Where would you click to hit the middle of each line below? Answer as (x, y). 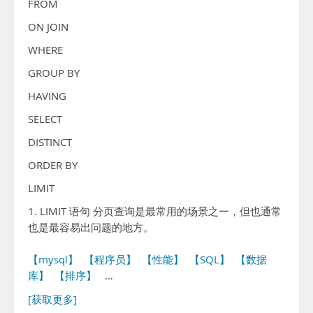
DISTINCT (50, 142)
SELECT (45, 119)
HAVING (47, 96)
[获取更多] (52, 299)
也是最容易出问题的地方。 (91, 227)
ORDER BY (53, 165)
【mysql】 (53, 260)
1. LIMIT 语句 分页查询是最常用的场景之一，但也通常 (155, 211)
